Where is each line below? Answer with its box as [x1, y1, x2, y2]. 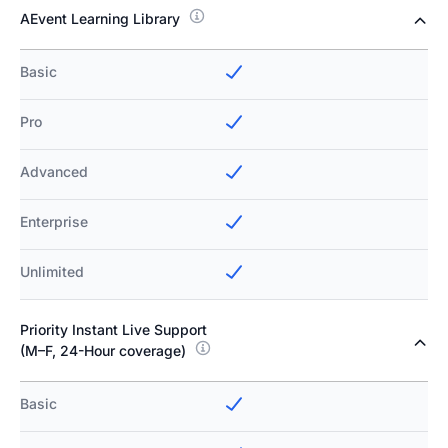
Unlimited [20, 263, 84, 281]
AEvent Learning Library [20, 10, 180, 28]
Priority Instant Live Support [20, 321, 207, 339]
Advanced [20, 163, 88, 181]
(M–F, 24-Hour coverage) [20, 342, 186, 360]
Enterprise [20, 213, 88, 231]
